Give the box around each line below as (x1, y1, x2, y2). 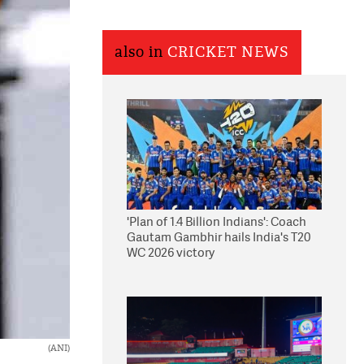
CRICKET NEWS (167, 43, 289, 62)
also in (115, 43, 167, 62)
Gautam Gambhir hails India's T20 (127, 228, 310, 245)
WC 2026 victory (127, 244, 214, 261)
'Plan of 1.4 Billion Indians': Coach (127, 213, 306, 230)
